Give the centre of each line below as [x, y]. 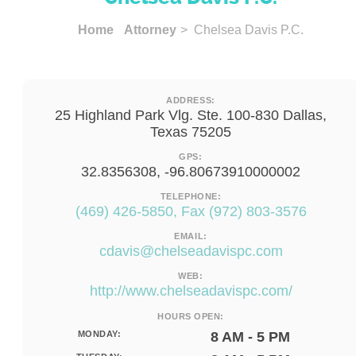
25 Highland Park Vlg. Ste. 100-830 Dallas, [191, 115]
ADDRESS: [191, 100]
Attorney [150, 30]
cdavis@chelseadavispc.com [191, 251]
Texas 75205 [191, 132]
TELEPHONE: [191, 196]
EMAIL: [191, 236]
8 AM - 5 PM [250, 337]
